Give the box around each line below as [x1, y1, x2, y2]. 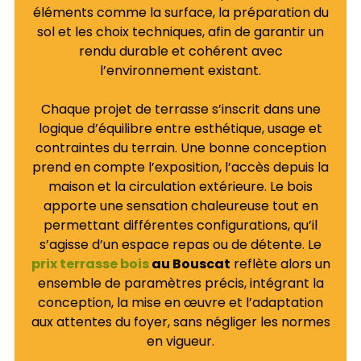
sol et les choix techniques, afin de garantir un [37, 23, 324, 42]
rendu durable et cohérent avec [78, 42, 283, 61]
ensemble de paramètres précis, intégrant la [37, 274, 324, 293]
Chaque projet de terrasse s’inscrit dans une [40, 100, 321, 119]
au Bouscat [148, 255, 230, 274]
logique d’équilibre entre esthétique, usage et [39, 119, 322, 139]
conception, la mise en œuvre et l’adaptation [38, 293, 323, 313]
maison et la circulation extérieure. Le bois [48, 177, 313, 197]
